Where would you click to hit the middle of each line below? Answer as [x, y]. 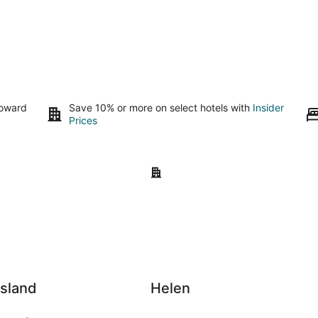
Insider [269, 108]
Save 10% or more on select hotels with [161, 108]
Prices [83, 120]
